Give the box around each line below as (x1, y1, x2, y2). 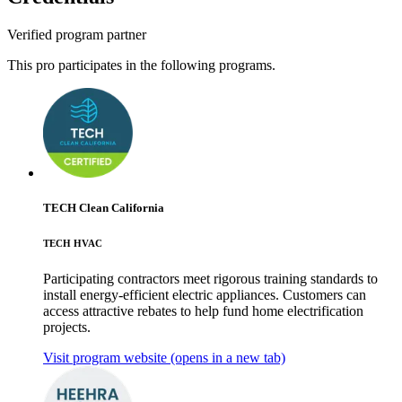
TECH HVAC (43, 237, 102, 249)
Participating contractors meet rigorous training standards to (43, 270, 378, 286)
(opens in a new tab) (167, 349, 285, 365)
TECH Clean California (43, 200, 164, 214)
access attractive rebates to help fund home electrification (43, 302, 363, 319)
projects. (43, 319, 91, 335)
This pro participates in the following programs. (7, 57, 275, 73)
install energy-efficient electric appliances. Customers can (43, 286, 366, 302)
